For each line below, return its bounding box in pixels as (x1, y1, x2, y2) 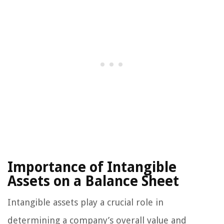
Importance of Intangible (7, 158, 176, 175)
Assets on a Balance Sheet (7, 172, 179, 189)
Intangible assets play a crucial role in (7, 196, 163, 207)
